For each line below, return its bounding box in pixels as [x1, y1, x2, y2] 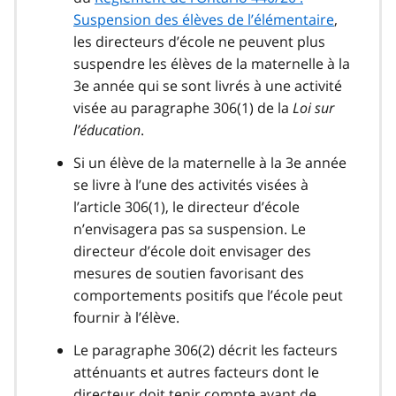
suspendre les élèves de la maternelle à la [73, 53, 350, 73]
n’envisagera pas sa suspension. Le [73, 218, 306, 239]
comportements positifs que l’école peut [73, 285, 343, 305]
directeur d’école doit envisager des [73, 240, 311, 261]
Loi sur [293, 97, 334, 118]
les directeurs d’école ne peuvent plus [73, 31, 325, 51]
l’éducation [73, 119, 141, 140]
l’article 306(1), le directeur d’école [73, 196, 300, 217]
